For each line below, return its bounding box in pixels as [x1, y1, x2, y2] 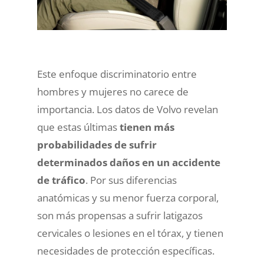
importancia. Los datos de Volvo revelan [37, 102, 218, 116]
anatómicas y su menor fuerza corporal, [37, 190, 219, 204]
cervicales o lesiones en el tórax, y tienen [37, 226, 223, 240]
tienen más [119, 120, 174, 134]
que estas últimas [37, 120, 120, 134]
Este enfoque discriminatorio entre [37, 67, 197, 81]
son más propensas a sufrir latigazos [37, 208, 203, 222]
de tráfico [37, 173, 85, 187]
